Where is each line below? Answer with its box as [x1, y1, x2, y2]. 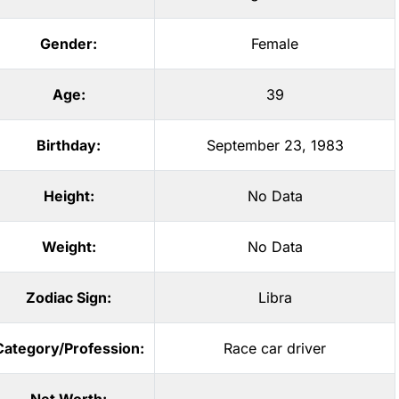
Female [251, 35, 298, 53]
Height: [43, 187, 94, 205]
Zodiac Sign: [26, 289, 111, 306]
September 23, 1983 [206, 136, 344, 154]
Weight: [41, 238, 96, 256]
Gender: [40, 35, 97, 53]
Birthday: [37, 136, 101, 154]
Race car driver [224, 339, 326, 357]
